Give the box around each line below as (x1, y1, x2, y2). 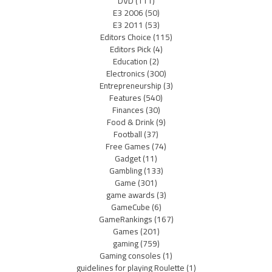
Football (114, 126, 142, 143)
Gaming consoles (100, 248, 161, 264)
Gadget (115, 151, 141, 167)
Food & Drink (106, 114, 154, 131)
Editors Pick (109, 41, 151, 58)
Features (109, 90, 141, 106)
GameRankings (98, 211, 152, 228)
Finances (112, 102, 144, 118)
